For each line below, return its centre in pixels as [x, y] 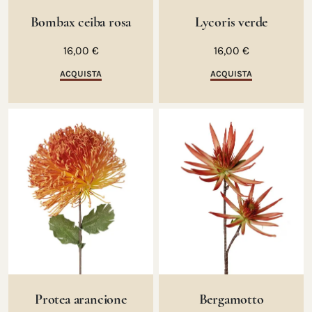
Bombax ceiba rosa [81, 23]
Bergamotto [231, 300]
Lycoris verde [231, 23]
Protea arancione [81, 300]
